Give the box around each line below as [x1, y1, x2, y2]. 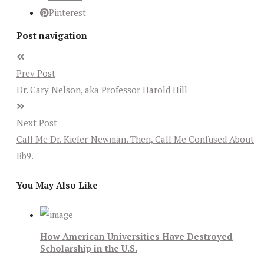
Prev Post [16, 67, 55, 80]
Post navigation [16, 29, 87, 41]
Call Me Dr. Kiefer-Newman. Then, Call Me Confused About [16, 133, 254, 146]
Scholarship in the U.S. [40, 242, 137, 254]
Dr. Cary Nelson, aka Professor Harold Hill [16, 84, 187, 96]
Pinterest [49, 6, 86, 18]
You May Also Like [16, 179, 98, 192]
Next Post [16, 117, 57, 129]
